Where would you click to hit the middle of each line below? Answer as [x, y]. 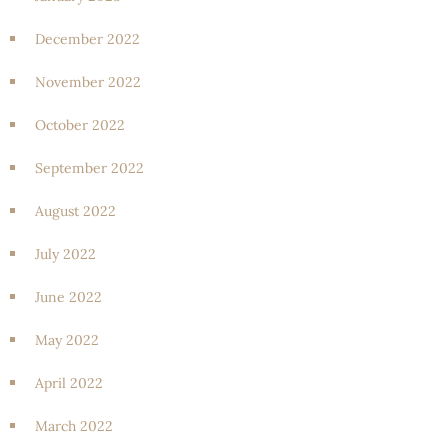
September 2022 [89, 167]
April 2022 [69, 382]
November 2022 [88, 81]
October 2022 [80, 124]
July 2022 [65, 253]
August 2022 [75, 210]
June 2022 [68, 296]
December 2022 [87, 38]
